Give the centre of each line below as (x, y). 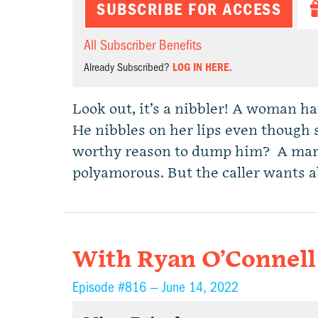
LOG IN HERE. (202, 67)
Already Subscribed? (128, 67)
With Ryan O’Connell (194, 260)
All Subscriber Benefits (143, 45)
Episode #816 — (117, 287)
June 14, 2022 (200, 287)
